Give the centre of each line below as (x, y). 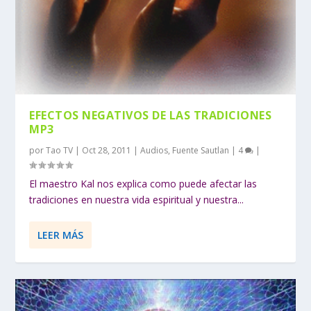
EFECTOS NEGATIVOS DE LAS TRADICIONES (151, 115)
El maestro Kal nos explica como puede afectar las (143, 183)
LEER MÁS (61, 235)
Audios (154, 150)
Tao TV (60, 150)
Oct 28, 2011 (107, 150)
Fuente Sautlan (201, 150)
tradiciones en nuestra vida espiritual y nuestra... (137, 199)
